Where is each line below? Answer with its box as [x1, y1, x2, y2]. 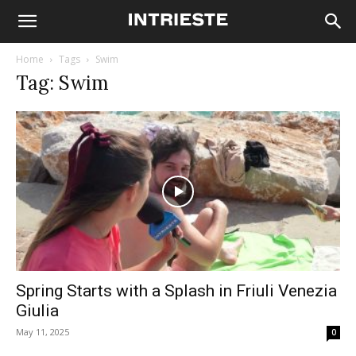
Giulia [16, 301, 59, 321]
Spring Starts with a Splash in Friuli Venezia [16, 281, 337, 301]
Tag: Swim [16, 71, 109, 95]
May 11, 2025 [16, 326, 69, 339]
